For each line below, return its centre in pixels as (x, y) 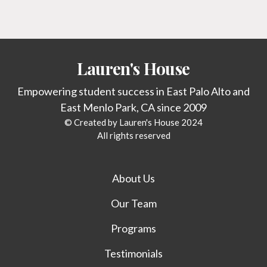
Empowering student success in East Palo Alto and (133, 91)
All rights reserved (133, 135)
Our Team (133, 203)
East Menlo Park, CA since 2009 (133, 107)
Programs (133, 228)
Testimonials (133, 253)
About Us (133, 178)
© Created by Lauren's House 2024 (133, 122)
